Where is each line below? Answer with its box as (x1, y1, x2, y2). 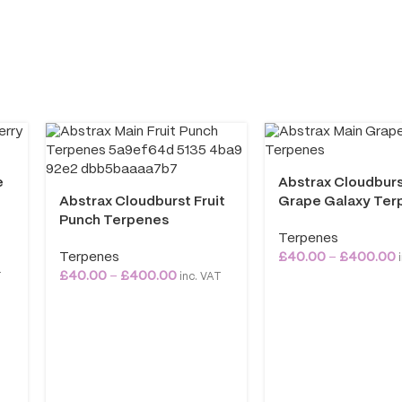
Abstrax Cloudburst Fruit (58, 195, 225, 208)
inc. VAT (176, 271, 222, 282)
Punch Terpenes (58, 214, 169, 227)
